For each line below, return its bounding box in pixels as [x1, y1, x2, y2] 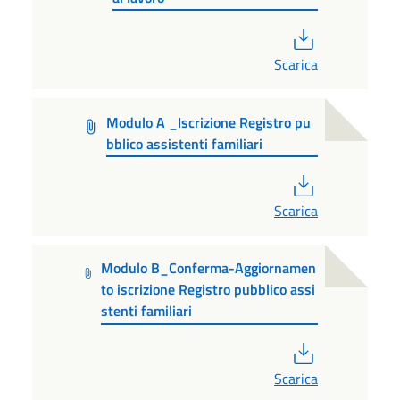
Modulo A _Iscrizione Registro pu [105, 111, 311, 133]
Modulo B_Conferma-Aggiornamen [101, 257, 317, 279]
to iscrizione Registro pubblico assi [101, 279, 316, 301]
